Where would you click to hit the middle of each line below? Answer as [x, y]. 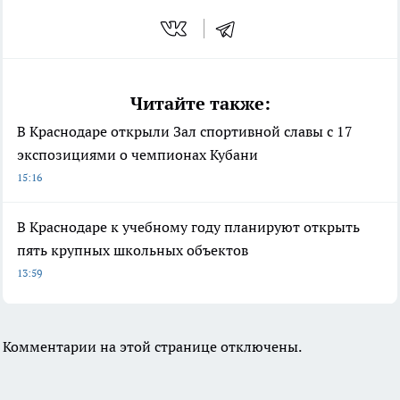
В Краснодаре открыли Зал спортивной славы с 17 [185, 131]
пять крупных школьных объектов [133, 250]
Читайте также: [200, 103]
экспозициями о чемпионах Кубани [137, 154]
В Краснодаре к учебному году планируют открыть [188, 226]
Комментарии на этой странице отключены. [152, 346]
